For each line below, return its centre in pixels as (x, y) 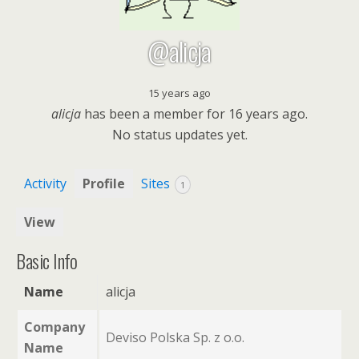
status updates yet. (189, 135)
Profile (104, 184)
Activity (45, 184)
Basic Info (47, 260)
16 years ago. (268, 114)
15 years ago (179, 93)
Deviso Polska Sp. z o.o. (175, 337)
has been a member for (155, 114)
